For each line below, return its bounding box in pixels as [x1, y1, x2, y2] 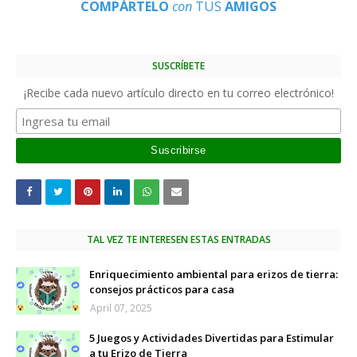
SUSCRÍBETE [152, 59, 205, 73]
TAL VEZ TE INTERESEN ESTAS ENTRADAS [86, 233, 271, 246]
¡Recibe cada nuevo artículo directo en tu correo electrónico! [23, 85, 334, 100]
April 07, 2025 [90, 301, 152, 315]
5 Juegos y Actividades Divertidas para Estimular [89, 331, 334, 345]
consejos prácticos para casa [89, 282, 234, 296]
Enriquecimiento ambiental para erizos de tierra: [89, 267, 338, 281]
